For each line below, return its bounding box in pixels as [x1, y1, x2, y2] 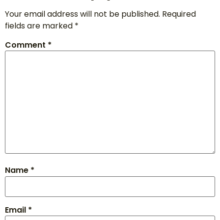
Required [162, 8, 196, 20]
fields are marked [5, 20, 75, 31]
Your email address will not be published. [5, 8, 160, 20]
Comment [5, 39, 48, 51]
